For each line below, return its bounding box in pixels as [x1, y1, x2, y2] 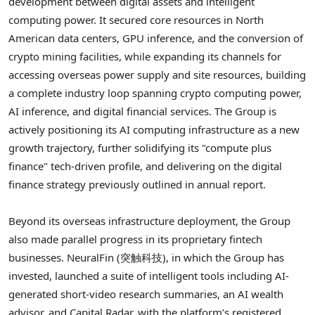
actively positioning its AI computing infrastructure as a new [8, 122, 300, 136]
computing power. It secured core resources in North [8, 12, 264, 27]
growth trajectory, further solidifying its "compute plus [8, 140, 271, 155]
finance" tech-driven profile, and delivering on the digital [8, 158, 282, 173]
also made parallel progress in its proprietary [8, 232, 229, 247]
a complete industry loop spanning [8, 85, 180, 100]
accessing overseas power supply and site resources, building [8, 67, 306, 82]
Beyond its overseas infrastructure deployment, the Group [8, 214, 290, 229]
